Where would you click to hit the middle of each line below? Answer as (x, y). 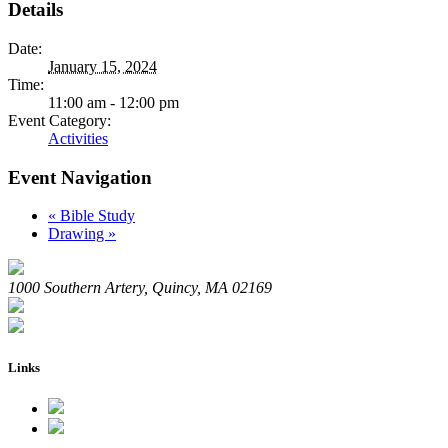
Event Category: (59, 120)
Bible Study (95, 216)
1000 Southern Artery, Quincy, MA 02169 (140, 288)
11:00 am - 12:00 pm (113, 102)
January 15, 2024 (102, 66)
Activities (78, 138)
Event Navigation (80, 177)
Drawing (78, 234)
